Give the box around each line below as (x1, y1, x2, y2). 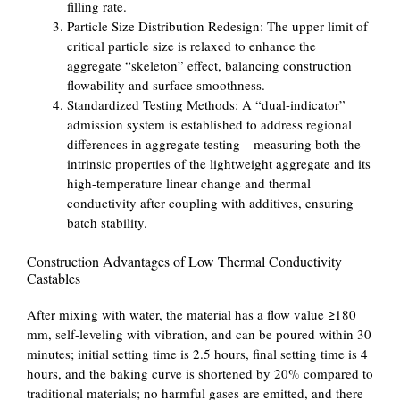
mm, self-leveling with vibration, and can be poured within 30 (27, 324, 371, 343)
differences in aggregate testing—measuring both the (67, 135, 361, 153)
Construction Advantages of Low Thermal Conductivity (27, 251, 342, 271)
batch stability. (67, 213, 147, 231)
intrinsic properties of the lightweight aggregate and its (67, 154, 371, 172)
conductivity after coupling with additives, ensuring (67, 194, 354, 212)
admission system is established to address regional (67, 115, 352, 133)
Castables (27, 268, 80, 287)
